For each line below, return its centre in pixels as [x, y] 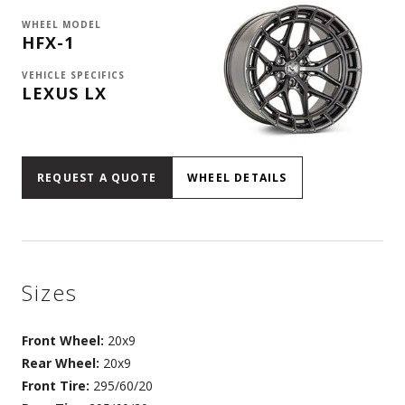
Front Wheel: [63, 340]
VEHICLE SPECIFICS [73, 75]
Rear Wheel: [61, 363]
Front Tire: [56, 386]
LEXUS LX [64, 93]
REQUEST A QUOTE [97, 178]
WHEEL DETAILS [237, 178]
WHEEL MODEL [61, 24]
